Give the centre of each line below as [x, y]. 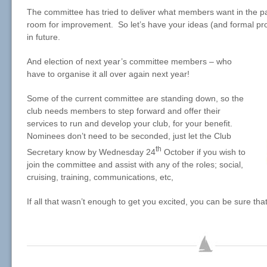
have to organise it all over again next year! [108, 74]
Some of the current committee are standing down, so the [135, 98]
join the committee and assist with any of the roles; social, [135, 164]
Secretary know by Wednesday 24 [91, 152]
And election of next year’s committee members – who [129, 61]
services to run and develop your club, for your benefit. [130, 123]
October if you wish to [204, 152]
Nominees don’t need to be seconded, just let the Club [129, 136]
